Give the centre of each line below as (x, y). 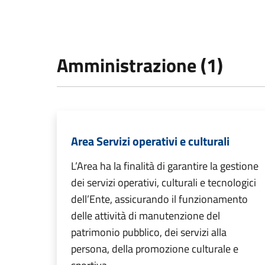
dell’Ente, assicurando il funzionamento (159, 199)
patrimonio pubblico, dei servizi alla (149, 232)
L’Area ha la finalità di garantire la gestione (165, 166)
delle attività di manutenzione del (146, 216)
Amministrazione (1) (140, 65)
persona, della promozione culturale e (155, 249)
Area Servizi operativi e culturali (150, 141)
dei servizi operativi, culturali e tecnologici (164, 183)
